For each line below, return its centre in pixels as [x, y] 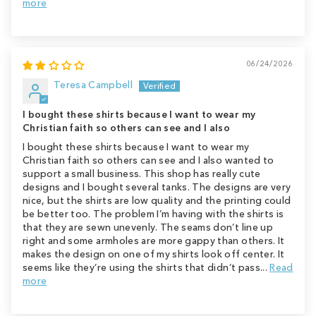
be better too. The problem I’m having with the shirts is [153, 214]
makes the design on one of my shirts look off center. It [154, 254]
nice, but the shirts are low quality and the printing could [157, 200]
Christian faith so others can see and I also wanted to [148, 160]
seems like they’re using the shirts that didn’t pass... [146, 267]
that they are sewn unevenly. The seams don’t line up [148, 227]
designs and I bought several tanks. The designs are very [157, 187]
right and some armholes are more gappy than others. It [154, 241]
